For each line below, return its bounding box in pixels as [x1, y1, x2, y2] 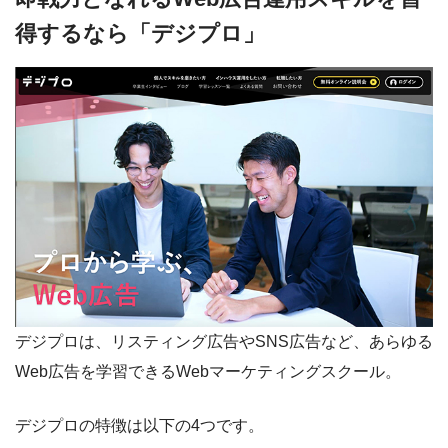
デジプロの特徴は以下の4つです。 [15, 417, 264, 435]
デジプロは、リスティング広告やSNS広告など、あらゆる [15, 333, 433, 351]
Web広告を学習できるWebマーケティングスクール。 [15, 363, 401, 381]
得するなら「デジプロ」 [15, 21, 265, 47]
